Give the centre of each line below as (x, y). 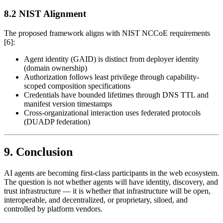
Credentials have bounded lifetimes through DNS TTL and (116, 95)
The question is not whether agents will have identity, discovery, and (111, 182)
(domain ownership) (56, 68)
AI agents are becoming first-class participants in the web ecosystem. (111, 173)
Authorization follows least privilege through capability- (111, 77)
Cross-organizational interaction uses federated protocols (112, 112)
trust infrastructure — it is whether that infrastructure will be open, (107, 191)
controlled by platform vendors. (53, 209)
